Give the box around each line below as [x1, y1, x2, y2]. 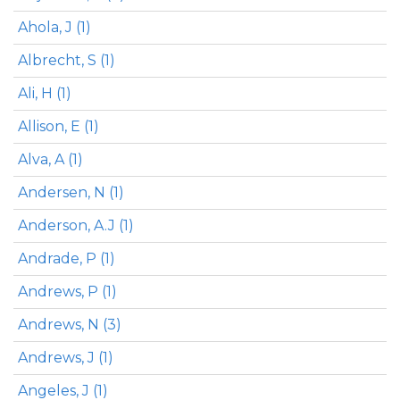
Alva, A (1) [18, 151, 83, 168]
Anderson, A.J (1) [18, 217, 134, 234]
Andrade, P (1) [18, 250, 115, 267]
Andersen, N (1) [18, 184, 124, 201]
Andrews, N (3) [18, 316, 121, 333]
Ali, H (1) [18, 85, 71, 102]
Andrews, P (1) [18, 283, 117, 300]
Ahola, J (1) [18, 19, 91, 36]
